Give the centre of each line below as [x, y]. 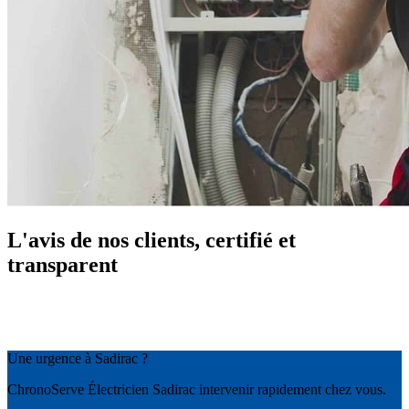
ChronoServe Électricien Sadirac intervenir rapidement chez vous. [197, 390]
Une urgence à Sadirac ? [78, 359]
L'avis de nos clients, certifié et [152, 241]
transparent [63, 265]
